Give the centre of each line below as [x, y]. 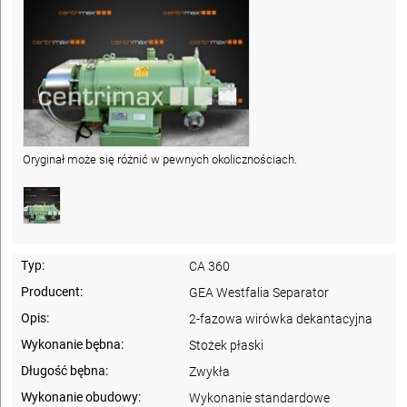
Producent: [52, 291]
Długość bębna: [65, 370]
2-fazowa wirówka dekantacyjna [281, 318]
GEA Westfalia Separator [259, 292]
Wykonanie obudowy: [81, 397]
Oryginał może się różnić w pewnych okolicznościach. [160, 159]
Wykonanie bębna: [72, 344]
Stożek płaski [227, 345]
